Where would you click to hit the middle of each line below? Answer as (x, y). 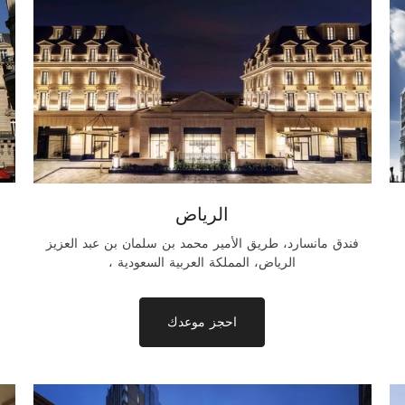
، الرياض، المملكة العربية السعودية (207, 262)
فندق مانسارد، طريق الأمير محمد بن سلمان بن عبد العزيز (202, 243)
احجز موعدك (202, 322)
